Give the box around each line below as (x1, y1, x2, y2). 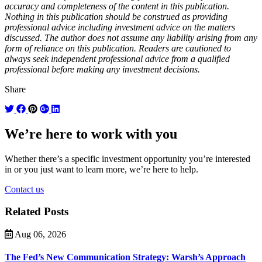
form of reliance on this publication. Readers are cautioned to (5, 43, 231, 53)
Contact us (5, 184, 44, 194)
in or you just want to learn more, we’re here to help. (5, 164, 198, 174)
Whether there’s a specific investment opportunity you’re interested (5, 153, 250, 164)
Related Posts (5, 205, 68, 218)
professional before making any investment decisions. (5, 64, 200, 74)
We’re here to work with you (5, 126, 177, 142)
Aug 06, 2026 (13, 229, 66, 240)
